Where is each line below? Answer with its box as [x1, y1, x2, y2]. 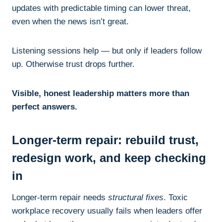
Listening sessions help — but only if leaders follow [12, 46, 202, 56]
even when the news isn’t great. [12, 17, 129, 27]
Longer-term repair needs [12, 193, 108, 203]
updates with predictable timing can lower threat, [12, 3, 191, 13]
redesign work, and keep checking [12, 151, 206, 165]
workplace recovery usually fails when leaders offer [12, 206, 202, 216]
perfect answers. [12, 102, 77, 112]
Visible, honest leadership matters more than [12, 89, 189, 99]
